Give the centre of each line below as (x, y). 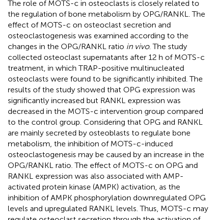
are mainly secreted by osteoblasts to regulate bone (99, 133)
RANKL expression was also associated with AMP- (96, 176)
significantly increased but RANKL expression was (94, 100)
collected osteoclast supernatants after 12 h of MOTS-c (106, 57)
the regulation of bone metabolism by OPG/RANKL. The (107, 14)
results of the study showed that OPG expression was (102, 89)
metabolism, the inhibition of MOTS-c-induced (90, 143)
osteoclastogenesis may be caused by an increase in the (106, 154)
